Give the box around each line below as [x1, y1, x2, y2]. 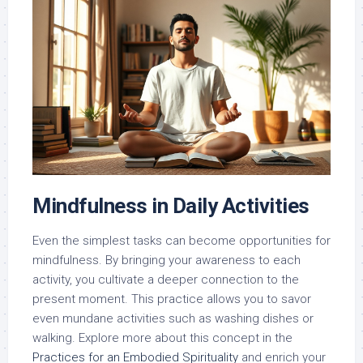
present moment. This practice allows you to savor [32, 292, 311, 307]
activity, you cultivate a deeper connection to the [32, 272, 299, 288]
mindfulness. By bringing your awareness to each [32, 253, 301, 268]
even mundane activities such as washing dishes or [32, 311, 314, 327]
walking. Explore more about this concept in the [32, 331, 293, 346]
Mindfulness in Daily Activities [32, 194, 310, 219]
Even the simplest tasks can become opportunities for [32, 233, 331, 249]
